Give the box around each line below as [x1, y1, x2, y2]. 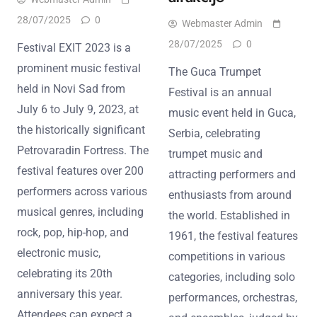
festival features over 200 [17, 163, 144, 178]
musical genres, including [17, 204, 144, 219]
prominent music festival [17, 61, 141, 75]
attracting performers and [168, 167, 296, 181]
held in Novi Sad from [17, 81, 125, 96]
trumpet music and [168, 146, 263, 161]
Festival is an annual [168, 85, 272, 99]
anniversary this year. [17, 287, 122, 301]
